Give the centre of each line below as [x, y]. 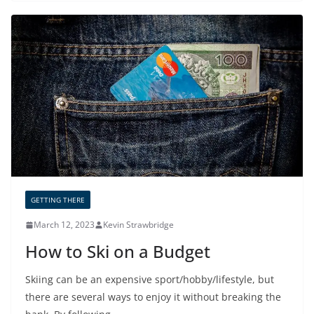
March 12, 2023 [64, 225]
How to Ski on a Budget [118, 252]
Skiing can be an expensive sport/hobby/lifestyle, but [150, 280]
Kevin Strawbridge [138, 225]
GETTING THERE [58, 200]
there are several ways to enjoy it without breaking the [153, 297]
